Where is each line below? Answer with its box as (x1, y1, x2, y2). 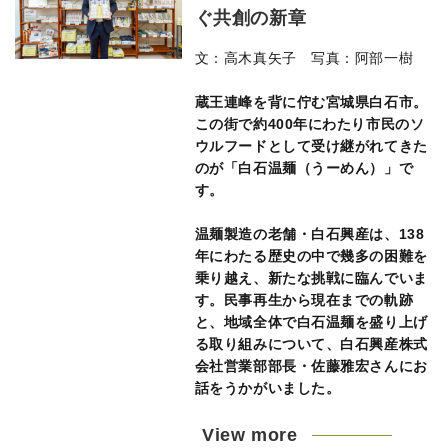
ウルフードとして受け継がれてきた (194, 138, 428, 154)
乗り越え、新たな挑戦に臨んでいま (194, 270, 428, 286)
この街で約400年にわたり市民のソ (194, 116, 425, 132)
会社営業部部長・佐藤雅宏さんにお (194, 358, 428, 374)
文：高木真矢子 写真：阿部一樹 (194, 50, 414, 66)
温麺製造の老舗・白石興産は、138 (194, 226, 425, 242)
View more (202, 425, 298, 445)
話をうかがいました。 (194, 380, 341, 396)
